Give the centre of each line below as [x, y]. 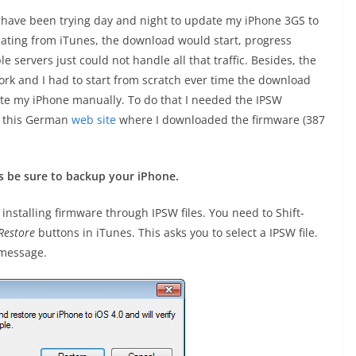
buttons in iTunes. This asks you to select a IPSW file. [176, 232]
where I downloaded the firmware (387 [221, 119]
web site [94, 119]
